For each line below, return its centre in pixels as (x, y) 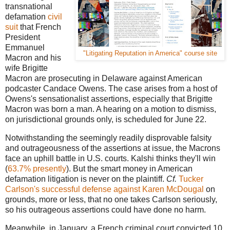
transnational (29, 7)
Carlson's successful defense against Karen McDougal (104, 189)
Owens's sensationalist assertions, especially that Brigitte (109, 99)
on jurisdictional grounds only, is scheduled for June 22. (106, 120)
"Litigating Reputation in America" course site (150, 53)
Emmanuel (25, 48)
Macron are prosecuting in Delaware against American (104, 79)
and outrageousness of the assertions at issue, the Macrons (113, 148)
